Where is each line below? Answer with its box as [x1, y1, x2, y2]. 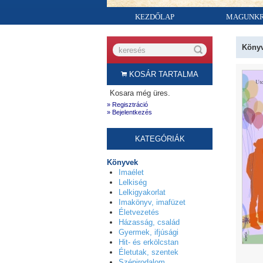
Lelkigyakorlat [119, 188, 166, 197]
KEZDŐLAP [135, 12, 175, 21]
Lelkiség [119, 178, 147, 187]
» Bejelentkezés [107, 109, 152, 116]
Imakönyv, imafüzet [119, 198, 186, 207]
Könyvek [107, 158, 138, 167]
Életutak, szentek [119, 248, 178, 257]
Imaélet [119, 168, 144, 177]
